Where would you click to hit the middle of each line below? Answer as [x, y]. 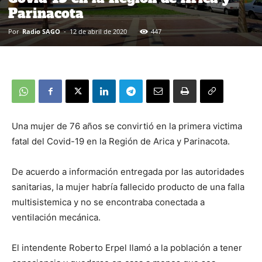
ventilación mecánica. [56, 218]
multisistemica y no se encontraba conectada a [108, 202]
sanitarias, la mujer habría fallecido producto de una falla [128, 187]
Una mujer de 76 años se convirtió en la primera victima [127, 126]
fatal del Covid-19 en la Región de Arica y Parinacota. [121, 142]
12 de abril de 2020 [98, 32]
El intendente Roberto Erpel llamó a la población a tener [127, 248]
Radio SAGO [41, 32]
